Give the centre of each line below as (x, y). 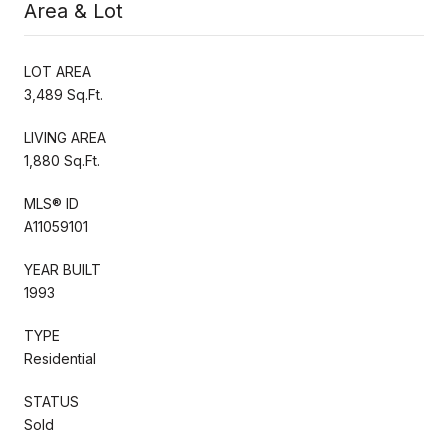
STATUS (51, 401)
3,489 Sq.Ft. (63, 94)
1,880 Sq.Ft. (62, 160)
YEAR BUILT (62, 269)
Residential (60, 358)
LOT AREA (57, 71)
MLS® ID (51, 203)
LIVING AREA (65, 137)
